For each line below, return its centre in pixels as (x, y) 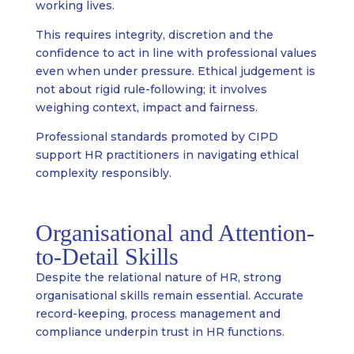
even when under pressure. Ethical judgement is (175, 72)
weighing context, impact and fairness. (146, 108)
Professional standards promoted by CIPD (156, 137)
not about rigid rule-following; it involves (151, 90)
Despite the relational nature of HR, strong (158, 278)
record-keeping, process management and (158, 314)
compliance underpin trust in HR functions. (160, 332)
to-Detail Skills (107, 257)
